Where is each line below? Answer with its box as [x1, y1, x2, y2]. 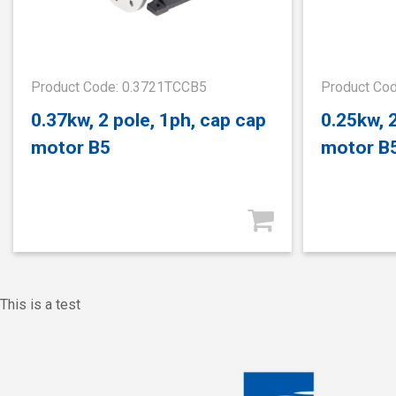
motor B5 [31, 136, 110, 159]
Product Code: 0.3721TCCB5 [31, 78, 207, 95]
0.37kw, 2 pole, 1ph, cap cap [31, 109, 266, 132]
